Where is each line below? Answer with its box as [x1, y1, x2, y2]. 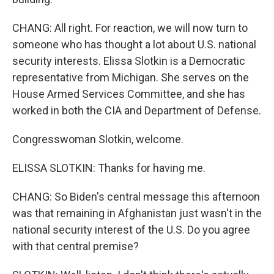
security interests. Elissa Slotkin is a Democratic [12, 54, 245, 67]
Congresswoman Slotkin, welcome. [12, 133, 183, 146]
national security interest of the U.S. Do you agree [12, 223, 250, 236]
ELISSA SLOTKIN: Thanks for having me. [12, 161, 206, 174]
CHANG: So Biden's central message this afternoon [12, 190, 260, 203]
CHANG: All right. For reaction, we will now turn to [12, 21, 248, 34]
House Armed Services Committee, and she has [12, 87, 245, 100]
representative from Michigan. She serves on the [12, 71, 249, 84]
